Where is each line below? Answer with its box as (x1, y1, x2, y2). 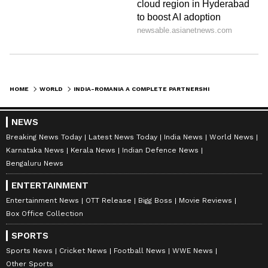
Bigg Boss (138, 196, 172, 205)
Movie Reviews (179, 196, 232, 205)
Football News (114, 246, 166, 255)
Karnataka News (6, 146, 64, 155)
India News (164, 133, 203, 142)
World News (209, 133, 254, 142)
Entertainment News (6, 196, 79, 205)
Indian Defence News (122, 146, 199, 155)
